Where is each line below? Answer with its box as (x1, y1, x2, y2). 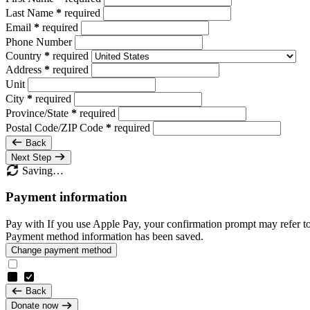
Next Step (11, 152, 51, 163)
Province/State (6, 107, 71, 119)
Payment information (6, 190, 127, 205)
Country (6, 49, 44, 62)
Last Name (6, 6, 56, 19)
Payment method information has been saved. (6, 230, 203, 243)
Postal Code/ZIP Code (6, 121, 106, 134)
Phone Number (6, 35, 75, 48)
